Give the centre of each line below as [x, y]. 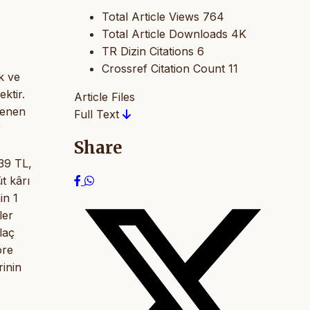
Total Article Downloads [165, 34]
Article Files [104, 97]
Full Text [98, 115]
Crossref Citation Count [163, 69]
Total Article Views [151, 17]
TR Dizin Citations [148, 52]
